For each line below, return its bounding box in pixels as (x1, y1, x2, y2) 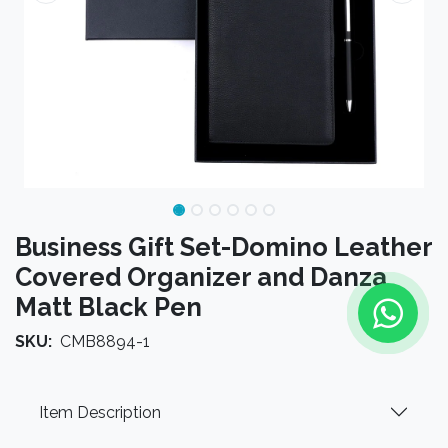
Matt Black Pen (15, 292, 202, 322)
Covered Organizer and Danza (15, 262, 387, 292)
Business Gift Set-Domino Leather (15, 232, 432, 262)
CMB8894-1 (60, 332, 150, 351)
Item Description (39, 402, 161, 422)
